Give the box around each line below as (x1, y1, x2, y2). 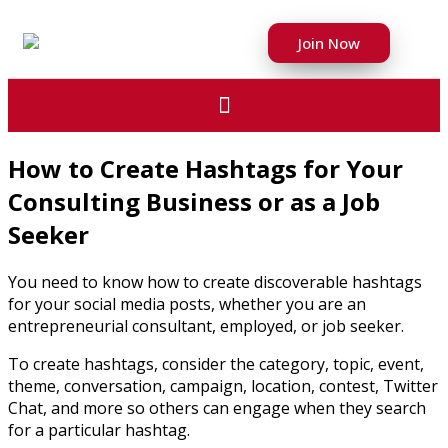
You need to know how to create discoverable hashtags (8, 270, 422, 293)
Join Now (298, 33, 361, 53)
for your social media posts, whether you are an (8, 292, 366, 315)
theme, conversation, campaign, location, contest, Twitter (8, 374, 438, 397)
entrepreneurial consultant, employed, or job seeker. (8, 314, 408, 337)
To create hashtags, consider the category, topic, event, (8, 352, 424, 375)
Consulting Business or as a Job (8, 184, 380, 218)
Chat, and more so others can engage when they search (8, 396, 426, 419)
